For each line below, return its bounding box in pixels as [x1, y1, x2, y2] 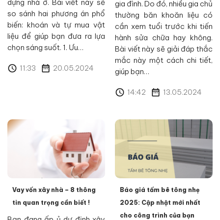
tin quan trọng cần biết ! [12, 199, 90, 206]
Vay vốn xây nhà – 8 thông [12, 186, 96, 193]
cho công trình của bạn [120, 212, 194, 219]
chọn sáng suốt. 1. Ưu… [7, 42, 83, 52]
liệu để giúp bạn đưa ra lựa [7, 31, 105, 41]
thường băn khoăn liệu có [115, 10, 213, 20]
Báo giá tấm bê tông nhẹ [120, 186, 199, 193]
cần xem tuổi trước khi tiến [115, 21, 213, 31]
